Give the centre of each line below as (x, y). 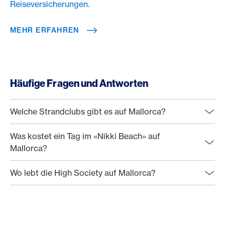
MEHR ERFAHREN (45, 30)
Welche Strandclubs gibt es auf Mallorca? (88, 111)
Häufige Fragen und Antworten (79, 83)
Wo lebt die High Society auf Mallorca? (83, 173)
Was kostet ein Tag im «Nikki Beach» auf (85, 136)
